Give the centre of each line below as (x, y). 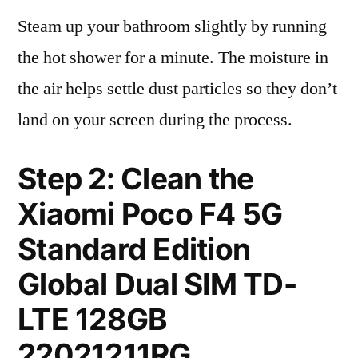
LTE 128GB (93, 319)
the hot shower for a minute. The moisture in (173, 58)
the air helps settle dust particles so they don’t (177, 89)
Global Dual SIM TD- (157, 284)
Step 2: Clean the (136, 179)
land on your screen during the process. (155, 120)
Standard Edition (134, 249)
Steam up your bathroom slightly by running (172, 26)
